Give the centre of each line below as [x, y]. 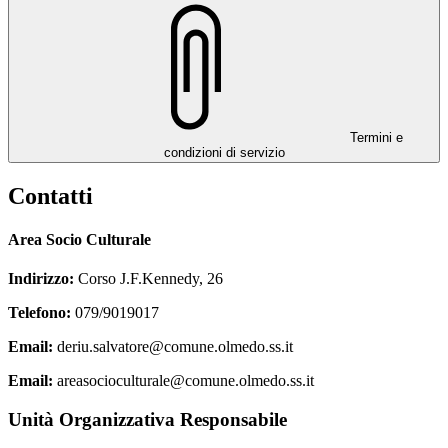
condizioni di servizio [224, 152]
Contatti [50, 195]
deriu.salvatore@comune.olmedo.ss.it [173, 347]
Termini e [376, 137]
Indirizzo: [41, 279]
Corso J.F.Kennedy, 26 [148, 279]
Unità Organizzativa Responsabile [147, 419]
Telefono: [39, 313]
